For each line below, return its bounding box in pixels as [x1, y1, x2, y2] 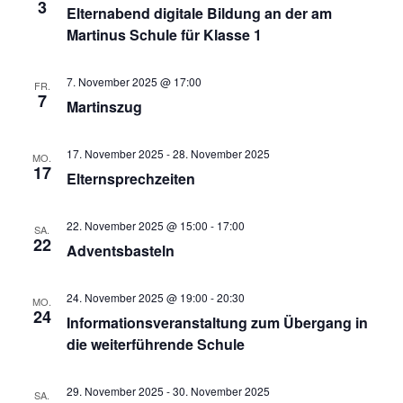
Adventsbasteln [66, 240, 175, 261]
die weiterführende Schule [66, 334, 245, 354]
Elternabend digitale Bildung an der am [66, 3, 332, 23]
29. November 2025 [66, 383, 164, 399]
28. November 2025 [172, 146, 270, 161]
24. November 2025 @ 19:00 [66, 290, 208, 305]
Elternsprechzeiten [66, 168, 195, 189]
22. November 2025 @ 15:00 [66, 218, 208, 233]
